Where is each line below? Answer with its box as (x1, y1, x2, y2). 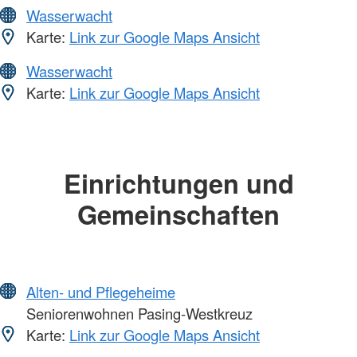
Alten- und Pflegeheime (26, 280, 175, 302)
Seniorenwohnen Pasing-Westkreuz (22, 302, 253, 324)
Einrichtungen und (63, 164, 294, 202)
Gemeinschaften (77, 195, 280, 233)
